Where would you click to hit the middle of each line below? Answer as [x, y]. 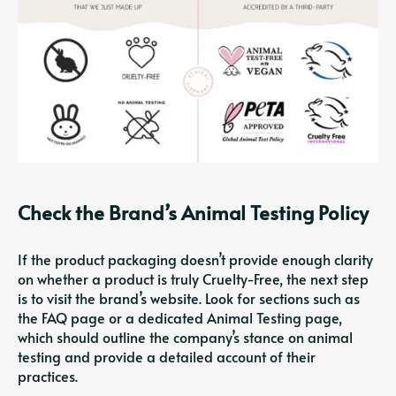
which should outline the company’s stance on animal [185, 337]
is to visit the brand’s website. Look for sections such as [189, 298]
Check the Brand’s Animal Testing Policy [193, 213]
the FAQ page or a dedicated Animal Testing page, [180, 318]
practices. [48, 376]
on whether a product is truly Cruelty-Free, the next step [193, 279]
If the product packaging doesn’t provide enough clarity [195, 259]
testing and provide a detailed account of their [167, 357]
